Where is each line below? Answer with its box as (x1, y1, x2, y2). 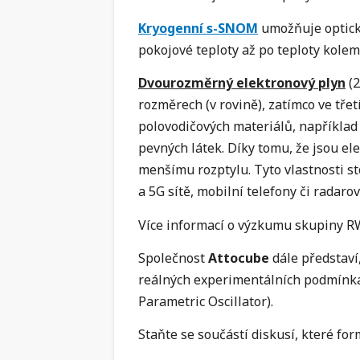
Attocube (208, 248, 269, 267)
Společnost (138, 248, 208, 267)
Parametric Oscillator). (138, 292, 273, 310)
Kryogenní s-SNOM (138, 18, 258, 37)
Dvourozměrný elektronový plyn (138, 74, 346, 92)
